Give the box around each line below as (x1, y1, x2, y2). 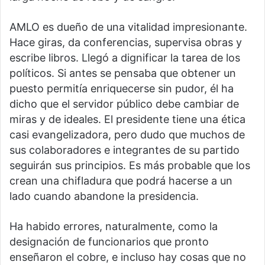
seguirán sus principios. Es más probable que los (9, 159, 250, 172)
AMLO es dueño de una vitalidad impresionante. (9, 20, 247, 33)
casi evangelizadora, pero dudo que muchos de (9, 128, 245, 141)
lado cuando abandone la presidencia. (9, 189, 199, 202)
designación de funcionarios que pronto (9, 235, 209, 248)
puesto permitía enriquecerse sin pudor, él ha (9, 82, 234, 95)
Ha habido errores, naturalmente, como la (9, 219, 218, 232)
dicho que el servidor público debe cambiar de (9, 97, 239, 110)
